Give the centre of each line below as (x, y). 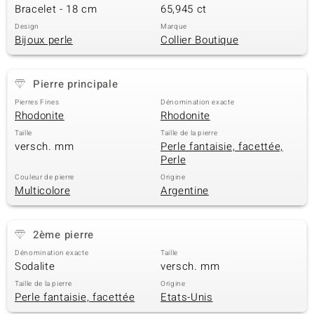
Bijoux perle (44, 40)
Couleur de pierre (45, 177)
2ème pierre (63, 235)
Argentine (185, 191)
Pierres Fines (37, 102)
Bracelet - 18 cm (56, 9)
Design (27, 27)
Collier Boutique (200, 40)
